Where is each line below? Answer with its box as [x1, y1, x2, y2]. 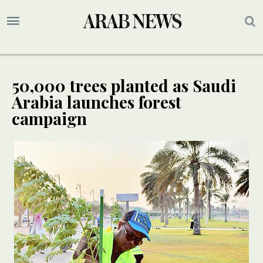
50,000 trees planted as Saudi [12, 75, 236, 97]
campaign [12, 107, 87, 130]
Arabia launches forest [12, 91, 181, 113]
